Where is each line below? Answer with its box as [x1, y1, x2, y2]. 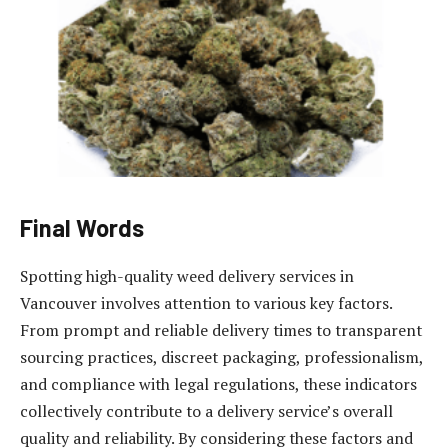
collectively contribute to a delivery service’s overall [20, 399, 393, 422]
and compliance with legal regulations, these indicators [20, 372, 417, 395]
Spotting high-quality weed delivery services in [20, 264, 354, 287]
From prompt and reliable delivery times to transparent [20, 318, 422, 341]
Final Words [20, 212, 144, 242]
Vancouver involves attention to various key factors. [20, 291, 392, 314]
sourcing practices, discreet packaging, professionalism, [20, 345, 423, 368]
